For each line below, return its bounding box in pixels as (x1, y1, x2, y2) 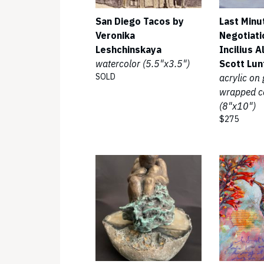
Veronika (95, 29, 135, 41)
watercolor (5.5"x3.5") (95, 58, 190, 70)
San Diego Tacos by (95, 15, 184, 27)
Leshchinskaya (95, 44, 161, 55)
